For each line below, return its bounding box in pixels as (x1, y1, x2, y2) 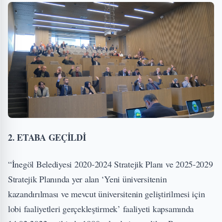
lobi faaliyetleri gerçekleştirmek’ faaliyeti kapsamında (8, 203, 194, 215)
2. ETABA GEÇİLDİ (8, 131, 86, 144)
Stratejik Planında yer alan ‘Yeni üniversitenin (8, 173, 167, 185)
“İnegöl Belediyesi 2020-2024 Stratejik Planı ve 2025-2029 (8, 158, 213, 170)
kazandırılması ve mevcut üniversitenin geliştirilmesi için (8, 188, 205, 200)
